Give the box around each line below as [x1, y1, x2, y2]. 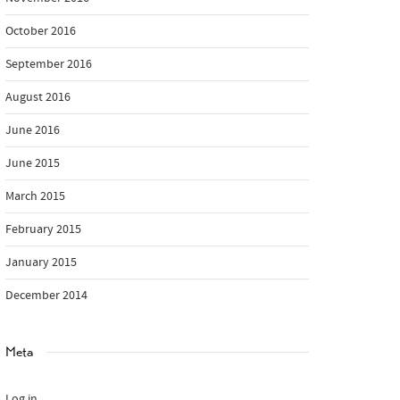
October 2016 [5, 23, 76, 39]
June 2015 [5, 155, 60, 171]
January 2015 [5, 254, 77, 271]
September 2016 [5, 56, 92, 72]
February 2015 [5, 221, 81, 237]
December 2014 [5, 287, 87, 304]
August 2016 [5, 89, 71, 105]
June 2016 [5, 122, 60, 138]
